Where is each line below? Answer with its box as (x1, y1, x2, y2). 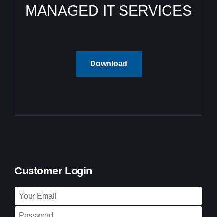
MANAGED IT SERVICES (25, 2, 192, 18)
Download (90, 59, 127, 68)
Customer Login (15, 164, 92, 177)
